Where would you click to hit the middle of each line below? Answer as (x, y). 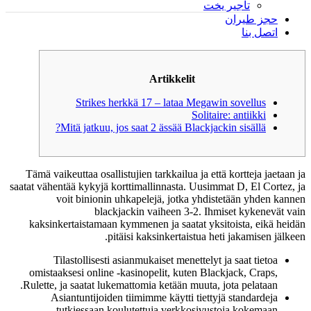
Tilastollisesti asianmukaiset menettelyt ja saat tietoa (166, 260)
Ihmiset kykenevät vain (255, 211)
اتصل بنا (260, 32)
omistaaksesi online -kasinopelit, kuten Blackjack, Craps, (153, 272)
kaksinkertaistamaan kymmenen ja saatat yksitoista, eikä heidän (167, 224)
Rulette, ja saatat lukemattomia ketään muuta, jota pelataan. (150, 285)
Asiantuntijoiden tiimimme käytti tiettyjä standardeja (164, 297)
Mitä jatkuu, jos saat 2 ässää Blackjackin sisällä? (163, 127)
